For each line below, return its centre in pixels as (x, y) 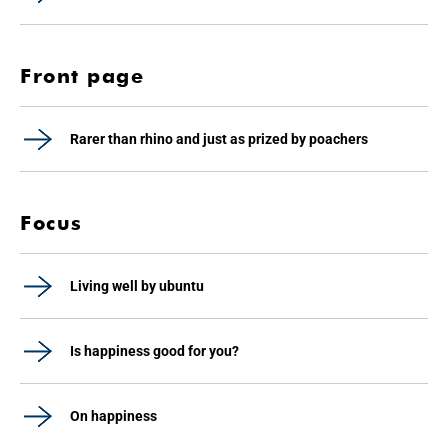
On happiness (113, 416)
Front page (82, 76)
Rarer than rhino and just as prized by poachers (219, 139)
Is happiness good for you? (154, 351)
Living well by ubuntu (137, 286)
